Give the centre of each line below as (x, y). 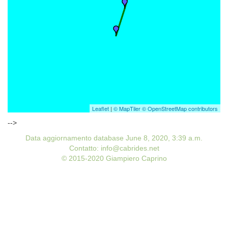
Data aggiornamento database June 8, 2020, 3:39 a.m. (114, 138)
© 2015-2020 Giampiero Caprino (114, 158)
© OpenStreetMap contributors (180, 108)
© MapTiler (127, 108)
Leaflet (101, 108)
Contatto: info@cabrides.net (114, 148)
